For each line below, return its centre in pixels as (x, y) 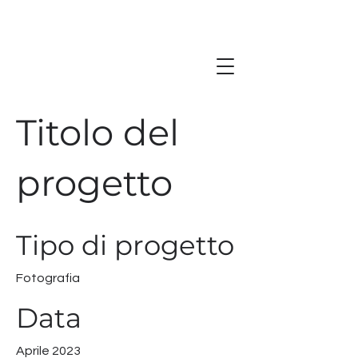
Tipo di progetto (125, 245)
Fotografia (48, 278)
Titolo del (97, 132)
